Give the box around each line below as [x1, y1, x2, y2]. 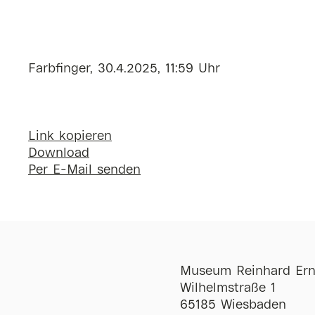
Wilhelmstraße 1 [179, 283, 276, 294]
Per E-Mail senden [28, 164, 141, 176]
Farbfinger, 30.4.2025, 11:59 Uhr [28, 63, 220, 75]
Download [28, 147, 89, 159]
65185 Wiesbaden [179, 300, 286, 311]
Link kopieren [28, 130, 112, 142]
